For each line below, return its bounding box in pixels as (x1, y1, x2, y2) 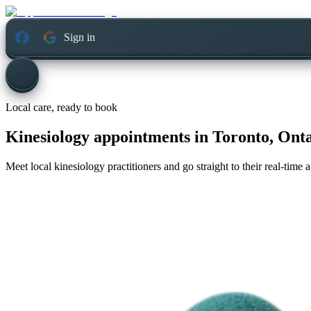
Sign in (64, 31, 96, 44)
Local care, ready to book (6, 101, 117, 114)
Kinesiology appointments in (6, 128, 208, 146)
